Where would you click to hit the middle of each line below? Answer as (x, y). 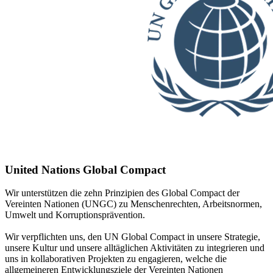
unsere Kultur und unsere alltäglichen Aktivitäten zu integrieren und (135, 248)
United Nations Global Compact (85, 169)
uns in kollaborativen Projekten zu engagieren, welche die (116, 259)
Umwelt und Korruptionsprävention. (75, 215)
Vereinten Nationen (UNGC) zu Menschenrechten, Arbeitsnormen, (133, 204)
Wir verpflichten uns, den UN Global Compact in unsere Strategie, (133, 237)
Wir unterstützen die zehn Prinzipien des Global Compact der (122, 193)
